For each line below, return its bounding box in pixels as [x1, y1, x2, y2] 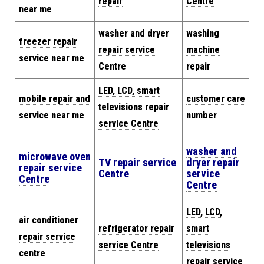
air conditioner [19, 214, 78, 226]
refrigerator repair [98, 223, 174, 234]
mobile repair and [19, 93, 90, 104]
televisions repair [98, 101, 169, 113]
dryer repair [186, 156, 240, 169]
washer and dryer [98, 28, 169, 39]
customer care [186, 93, 245, 104]
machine [186, 44, 220, 55]
